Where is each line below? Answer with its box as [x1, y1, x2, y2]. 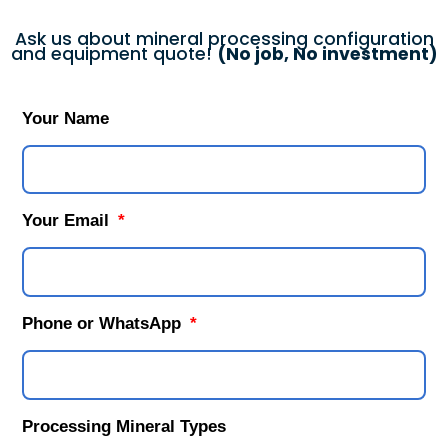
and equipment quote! [10, 41, 217, 66]
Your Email [22, 211, 115, 231]
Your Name [22, 108, 110, 128]
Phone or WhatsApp [22, 313, 187, 333]
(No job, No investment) [216, 41, 438, 66]
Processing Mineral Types [22, 416, 227, 436]
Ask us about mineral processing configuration [14, 26, 434, 51]
